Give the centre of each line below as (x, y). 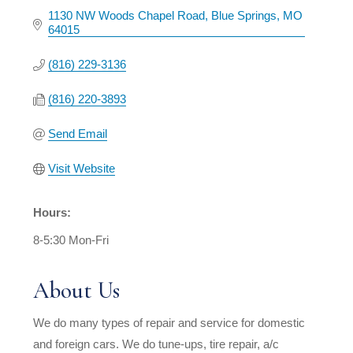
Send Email (77, 133)
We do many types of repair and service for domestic (169, 322)
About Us (76, 290)
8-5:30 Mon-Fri (71, 240)
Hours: (52, 212)
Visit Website (81, 168)
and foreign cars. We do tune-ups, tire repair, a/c (156, 344)
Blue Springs (243, 15)
